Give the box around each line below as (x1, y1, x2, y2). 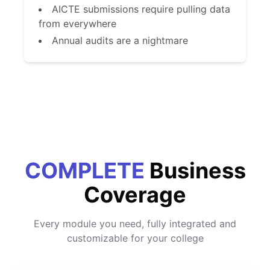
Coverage (84, 181, 186, 208)
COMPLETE (24, 157, 145, 184)
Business (144, 157, 246, 184)
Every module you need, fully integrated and (34, 218, 236, 230)
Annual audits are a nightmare (52, 34, 188, 46)
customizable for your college (66, 232, 204, 244)
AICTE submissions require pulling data (52, 3, 230, 15)
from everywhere (39, 17, 116, 30)
